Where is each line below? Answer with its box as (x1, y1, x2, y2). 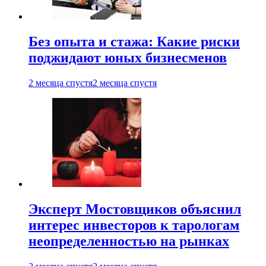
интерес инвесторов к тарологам (28, 217, 239, 233)
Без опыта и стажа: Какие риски (28, 33, 240, 49)
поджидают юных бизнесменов (28, 49, 227, 65)
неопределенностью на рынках (28, 233, 229, 249)
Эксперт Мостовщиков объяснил (28, 201, 241, 217)
